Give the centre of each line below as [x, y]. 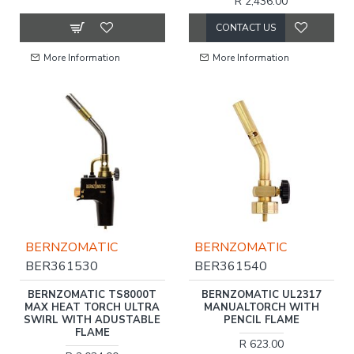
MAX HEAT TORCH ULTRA [92, 307]
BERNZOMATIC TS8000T [92, 294]
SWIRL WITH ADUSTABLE [92, 320]
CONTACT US [245, 27]
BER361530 [62, 266]
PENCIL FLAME [261, 320]
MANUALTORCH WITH [261, 307]
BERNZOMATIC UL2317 [261, 294]
